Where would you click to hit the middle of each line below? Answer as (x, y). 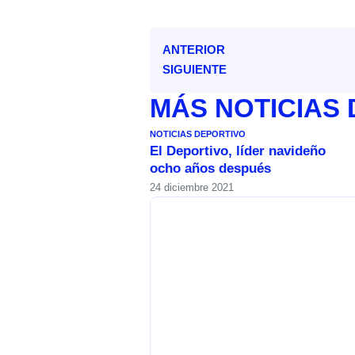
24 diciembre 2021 (192, 188)
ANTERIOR (194, 50)
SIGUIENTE (195, 70)
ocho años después (211, 169)
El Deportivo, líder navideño (238, 151)
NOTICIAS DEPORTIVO (198, 134)
